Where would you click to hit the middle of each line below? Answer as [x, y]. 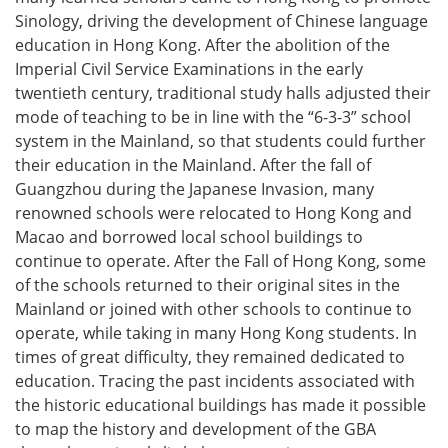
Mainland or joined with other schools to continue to [213, 309]
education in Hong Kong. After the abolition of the [202, 45]
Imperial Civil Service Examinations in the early [189, 69]
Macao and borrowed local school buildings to [189, 237]
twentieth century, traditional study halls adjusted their [223, 93]
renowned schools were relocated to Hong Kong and [213, 213]
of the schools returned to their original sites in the [207, 285]
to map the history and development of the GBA [195, 429]
